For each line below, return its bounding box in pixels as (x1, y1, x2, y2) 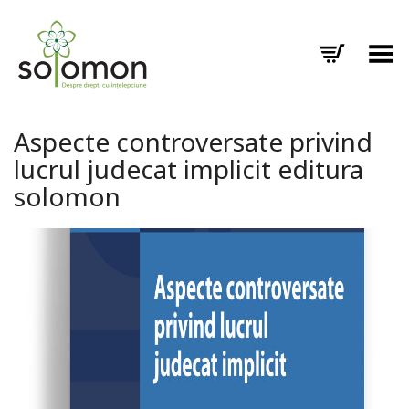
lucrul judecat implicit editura (14, 152, 363, 186)
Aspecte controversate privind (14, 124, 372, 159)
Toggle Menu (318, 38, 395, 56)
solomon (14, 179, 121, 214)
